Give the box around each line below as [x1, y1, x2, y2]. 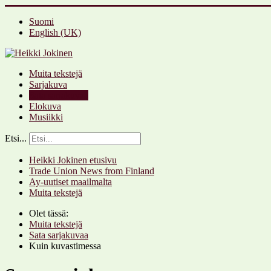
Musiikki [29, 112, 63, 122]
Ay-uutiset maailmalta [29, 177, 112, 187]
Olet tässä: [29, 208, 73, 218]
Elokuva [29, 101, 61, 111]
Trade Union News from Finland [29, 166, 154, 176]
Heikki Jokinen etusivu [29, 155, 117, 165]
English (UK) [29, 27, 81, 38]
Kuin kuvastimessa [29, 241, 101, 251]
